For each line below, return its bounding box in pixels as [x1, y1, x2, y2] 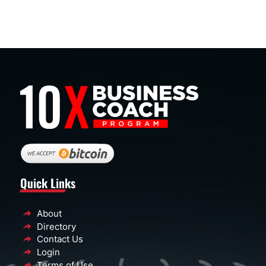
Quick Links [20, 173, 75, 192]
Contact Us [37, 233, 84, 245]
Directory [37, 220, 77, 232]
